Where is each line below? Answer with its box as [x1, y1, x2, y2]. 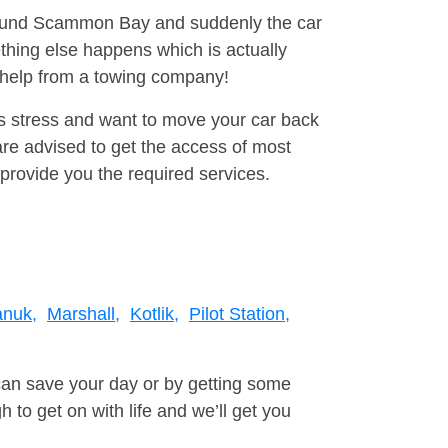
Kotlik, [130, 304, 179, 325]
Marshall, [47, 304, 120, 325]
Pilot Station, [189, 304, 290, 325]
